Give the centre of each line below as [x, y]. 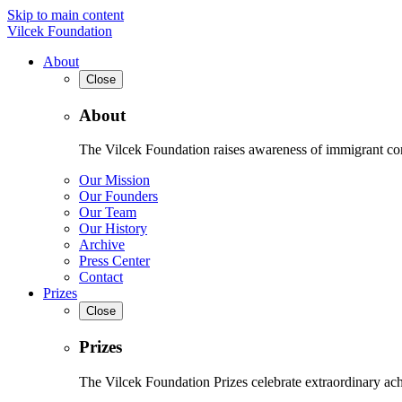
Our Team [108, 213]
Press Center [114, 261]
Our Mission [114, 180]
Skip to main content [66, 15]
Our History [113, 229]
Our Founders [118, 197]
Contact [101, 277]
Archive [102, 245]
